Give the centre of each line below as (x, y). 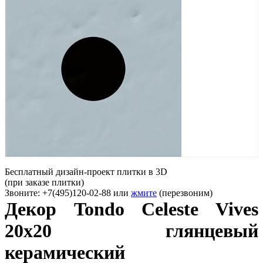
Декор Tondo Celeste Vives (131, 209)
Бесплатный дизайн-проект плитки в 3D (86, 172)
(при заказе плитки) (44, 182)
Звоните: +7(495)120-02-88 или (68, 193)
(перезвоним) (186, 193)
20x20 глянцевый (131, 231)
